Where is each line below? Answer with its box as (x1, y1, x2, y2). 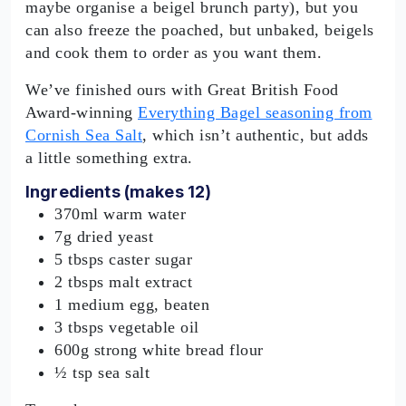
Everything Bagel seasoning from (138, 103, 372, 121)
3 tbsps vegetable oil (54, 317, 199, 336)
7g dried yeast (54, 227, 153, 246)
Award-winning (25, 103, 138, 121)
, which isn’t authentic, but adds (142, 126, 369, 144)
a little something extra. (25, 149, 193, 167)
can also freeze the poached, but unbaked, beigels (25, 21, 374, 39)
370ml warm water (54, 204, 186, 223)
